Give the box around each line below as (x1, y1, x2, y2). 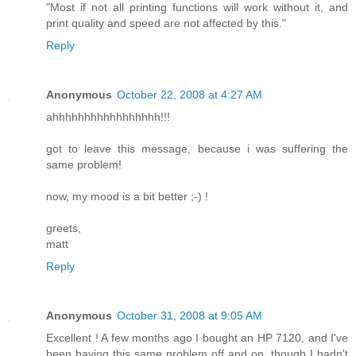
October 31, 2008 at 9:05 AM (117, 309, 262, 323)
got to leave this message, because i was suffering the (46, 142, 348, 156)
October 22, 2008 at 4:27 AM (117, 88, 262, 102)
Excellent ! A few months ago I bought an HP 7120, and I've (46, 331, 348, 345)
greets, (46, 222, 81, 235)
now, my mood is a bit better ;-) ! (46, 190, 208, 203)
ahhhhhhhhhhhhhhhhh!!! (46, 110, 170, 124)
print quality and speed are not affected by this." (46, 17, 286, 30)
